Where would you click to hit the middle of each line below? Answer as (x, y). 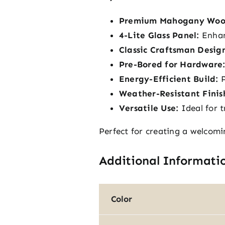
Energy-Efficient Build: (168, 79)
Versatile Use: (149, 108)
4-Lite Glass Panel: (159, 35)
